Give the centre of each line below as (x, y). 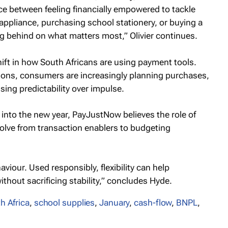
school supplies (64, 202)
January (115, 202)
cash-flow (153, 202)
